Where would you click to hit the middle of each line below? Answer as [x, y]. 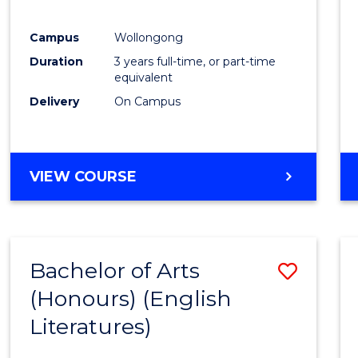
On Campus [148, 102]
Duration [57, 62]
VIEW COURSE [84, 177]
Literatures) [91, 327]
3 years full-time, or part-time [195, 62]
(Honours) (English [131, 299]
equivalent [144, 78]
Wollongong [149, 38]
